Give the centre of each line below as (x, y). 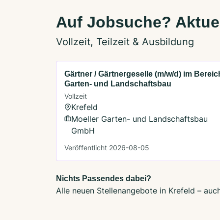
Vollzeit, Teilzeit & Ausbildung (125, 41)
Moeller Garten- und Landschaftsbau (139, 119)
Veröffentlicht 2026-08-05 (107, 147)
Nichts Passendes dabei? (104, 178)
